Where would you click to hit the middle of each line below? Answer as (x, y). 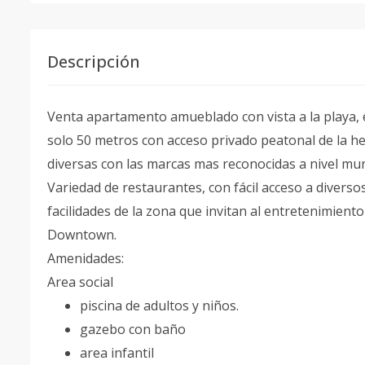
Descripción (94, 62)
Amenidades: (86, 258)
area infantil (117, 353)
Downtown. (82, 235)
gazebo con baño (133, 329)
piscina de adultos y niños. (159, 306)
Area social (82, 282)
